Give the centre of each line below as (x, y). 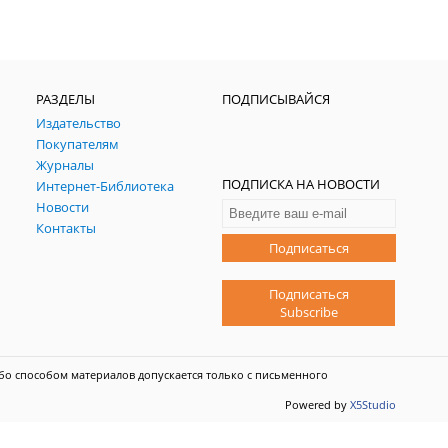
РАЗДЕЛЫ (66, 99)
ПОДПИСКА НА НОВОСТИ (301, 184)
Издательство (79, 123)
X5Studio (373, 404)
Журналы (65, 165)
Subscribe (308, 312)
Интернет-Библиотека (105, 186)
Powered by (317, 404)
